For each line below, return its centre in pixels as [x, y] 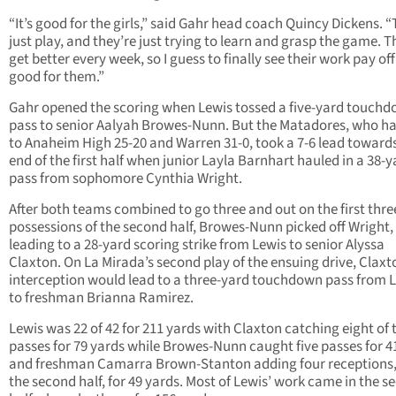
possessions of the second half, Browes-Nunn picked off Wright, [201, 228]
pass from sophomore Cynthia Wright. [126, 179]
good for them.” [57, 77]
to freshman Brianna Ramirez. [101, 298]
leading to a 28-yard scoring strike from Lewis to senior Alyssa [197, 245]
